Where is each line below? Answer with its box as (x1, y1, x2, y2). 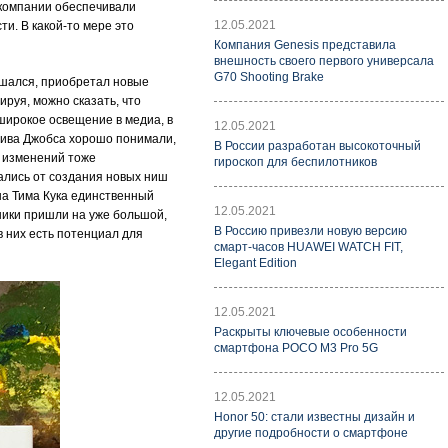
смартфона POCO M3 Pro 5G (214, 341, 378, 355)
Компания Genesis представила (214, 38, 396, 52)
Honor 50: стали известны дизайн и (214, 410, 415, 424)
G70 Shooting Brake (214, 70, 324, 84)
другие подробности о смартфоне (214, 426, 408, 440)
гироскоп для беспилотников (214, 155, 377, 169)
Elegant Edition (214, 256, 297, 270)
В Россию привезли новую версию (214, 224, 407, 238)
